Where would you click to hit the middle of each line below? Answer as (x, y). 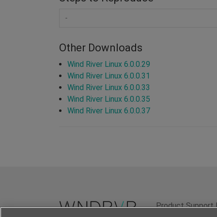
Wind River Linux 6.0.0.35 (109, 99)
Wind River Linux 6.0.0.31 (109, 76)
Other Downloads (101, 47)
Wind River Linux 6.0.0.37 (109, 110)
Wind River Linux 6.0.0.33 (109, 87)
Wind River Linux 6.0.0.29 (109, 64)
